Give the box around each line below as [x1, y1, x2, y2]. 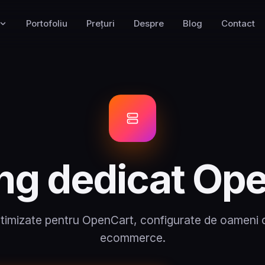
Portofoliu [25, 18, 67, 29]
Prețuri [86, 18, 115, 29]
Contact [221, 18, 255, 29]
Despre [133, 18, 164, 29]
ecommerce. [99, 231, 166, 245]
